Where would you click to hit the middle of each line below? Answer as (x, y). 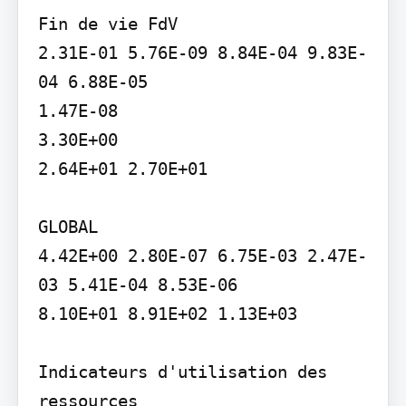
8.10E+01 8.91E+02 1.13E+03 (167, 313)
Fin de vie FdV (107, 23)
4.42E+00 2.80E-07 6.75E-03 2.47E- (202, 255)
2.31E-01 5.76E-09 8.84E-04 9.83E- (202, 52)
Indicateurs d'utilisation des (182, 371)
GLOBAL (68, 226)
